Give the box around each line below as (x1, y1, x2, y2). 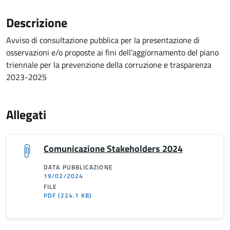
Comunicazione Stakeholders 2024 (44, 142, 183, 156)
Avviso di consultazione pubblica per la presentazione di (6, 34, 200, 46)
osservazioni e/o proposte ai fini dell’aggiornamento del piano (6, 46, 219, 59)
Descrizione (6, 13, 67, 32)
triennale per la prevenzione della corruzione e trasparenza (6, 59, 212, 71)
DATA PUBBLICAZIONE (44, 162, 113, 172)
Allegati (6, 105, 46, 124)
